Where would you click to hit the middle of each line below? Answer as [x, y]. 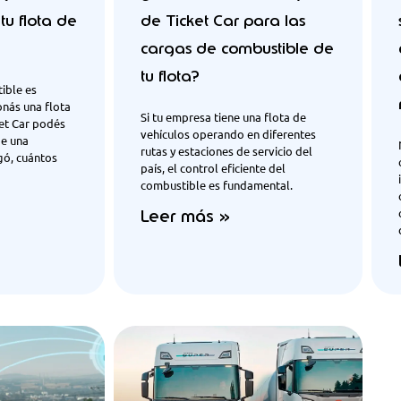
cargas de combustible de [237, 49]
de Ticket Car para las [223, 21]
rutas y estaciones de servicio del [226, 151]
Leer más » [185, 217]
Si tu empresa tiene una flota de [223, 117]
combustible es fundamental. [217, 185]
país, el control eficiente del [213, 168]
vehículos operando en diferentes [228, 134]
